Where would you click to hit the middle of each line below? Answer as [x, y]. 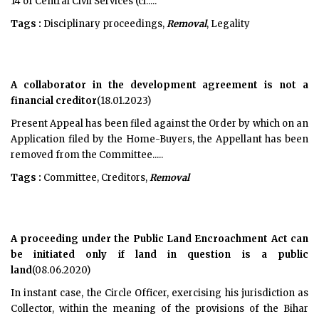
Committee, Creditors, [95, 178]
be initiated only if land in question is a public [159, 255]
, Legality [228, 24]
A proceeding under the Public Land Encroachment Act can [159, 239]
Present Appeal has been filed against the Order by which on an [159, 124]
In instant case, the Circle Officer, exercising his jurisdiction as [159, 293]
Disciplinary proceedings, [104, 24]
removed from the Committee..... [87, 155]
